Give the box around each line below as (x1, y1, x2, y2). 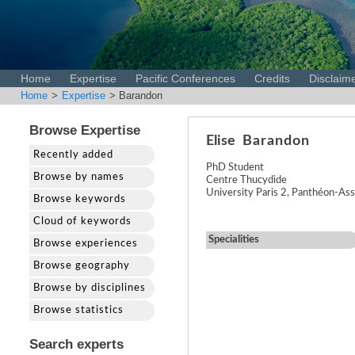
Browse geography (33, 261, 130, 271)
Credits (254, 72, 290, 85)
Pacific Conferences (136, 72, 235, 85)
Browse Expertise (29, 123, 140, 138)
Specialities (208, 235, 259, 245)
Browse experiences (33, 239, 138, 249)
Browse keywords (33, 194, 126, 204)
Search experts (29, 337, 124, 352)
